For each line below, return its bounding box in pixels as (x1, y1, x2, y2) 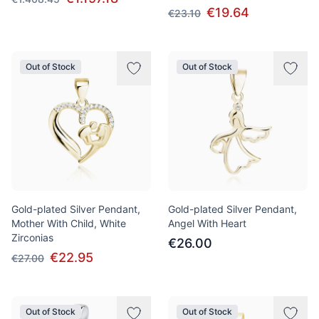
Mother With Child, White (11, 217, 126, 229)
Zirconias (11, 231, 53, 244)
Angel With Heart (168, 217, 246, 229)
